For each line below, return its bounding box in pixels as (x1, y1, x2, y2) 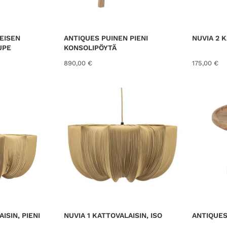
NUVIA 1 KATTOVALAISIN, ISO (63, 211, 162, 219)
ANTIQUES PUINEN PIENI (63, 33, 148, 42)
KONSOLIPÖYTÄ (63, 43, 117, 52)
